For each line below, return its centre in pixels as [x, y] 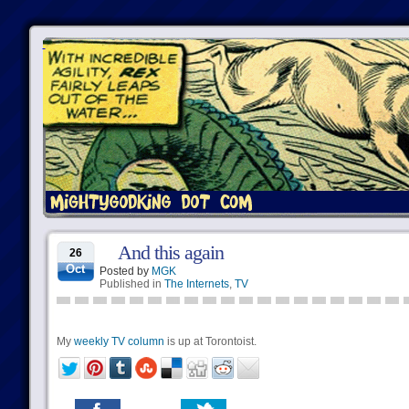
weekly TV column [119, 341]
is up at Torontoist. [210, 341]
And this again [170, 252]
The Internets [196, 284]
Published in [131, 284]
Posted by [125, 271]
